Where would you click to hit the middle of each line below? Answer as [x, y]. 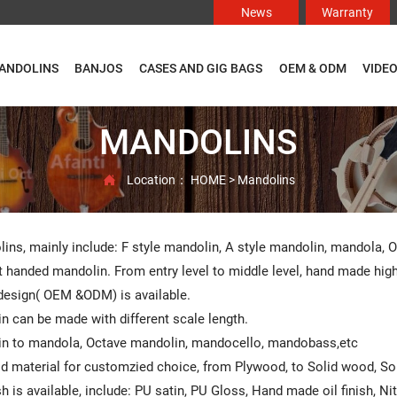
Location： [159, 179]
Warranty [348, 12]
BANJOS [99, 68]
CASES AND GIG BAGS [201, 68]
